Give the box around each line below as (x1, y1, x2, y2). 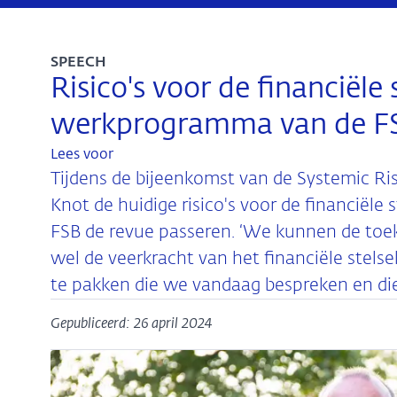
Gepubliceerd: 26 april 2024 (50, 317, 212, 331)
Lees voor (50, 148, 113, 162)
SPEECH (50, 56, 106, 70)
